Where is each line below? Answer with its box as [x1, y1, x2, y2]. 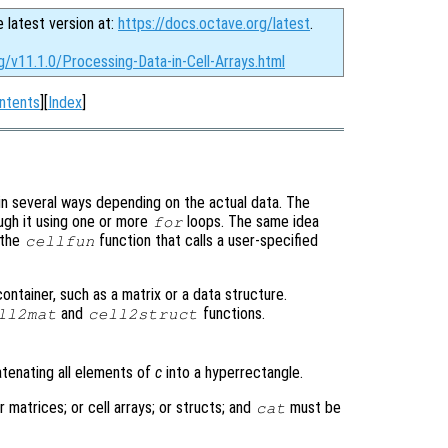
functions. [198, 303, 265, 323]
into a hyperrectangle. [162, 362, 303, 382]
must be [286, 397, 342, 417]
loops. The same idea [183, 211, 320, 231]
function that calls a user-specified [95, 230, 319, 250]
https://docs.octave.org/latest [118, 14, 310, 33]
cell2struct [87, 305, 198, 322]
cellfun [24, 232, 95, 249]
